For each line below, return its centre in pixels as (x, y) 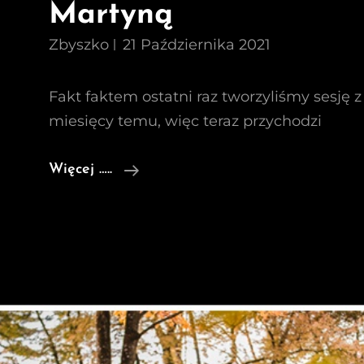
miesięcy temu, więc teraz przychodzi (185, 121)
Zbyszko (79, 45)
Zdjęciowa (173, 217)
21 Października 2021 (197, 45)
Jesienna (167, 169)
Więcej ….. (80, 169)
